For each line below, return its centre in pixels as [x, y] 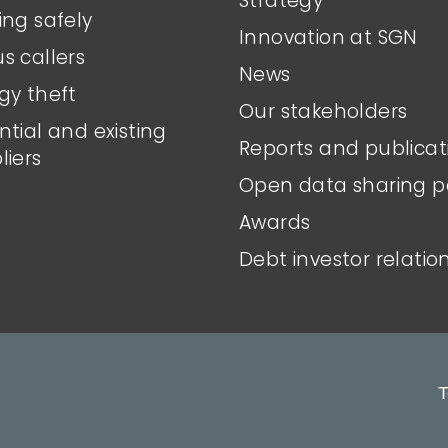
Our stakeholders [323, 111]
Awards [275, 222]
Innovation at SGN [328, 37]
